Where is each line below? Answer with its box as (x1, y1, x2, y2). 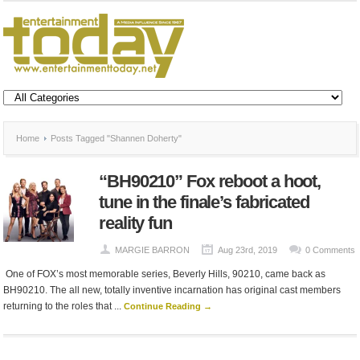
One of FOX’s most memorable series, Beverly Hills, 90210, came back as (3, 268, 326, 280)
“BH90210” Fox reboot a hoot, (99, 171, 321, 191)
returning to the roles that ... (3, 301, 125, 312)
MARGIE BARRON (115, 245, 190, 255)
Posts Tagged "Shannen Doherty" (48, 133, 182, 143)
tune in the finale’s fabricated (99, 192, 309, 212)
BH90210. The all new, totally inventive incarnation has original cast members (3, 284, 342, 296)
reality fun (99, 213, 172, 233)
